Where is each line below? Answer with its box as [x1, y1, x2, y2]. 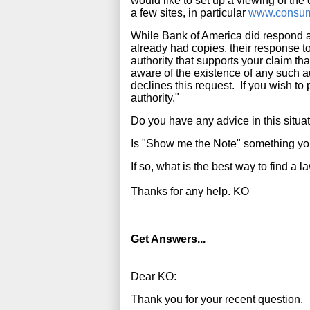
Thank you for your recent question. [131, 293, 303, 305]
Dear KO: [131, 271, 176, 282]
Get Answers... [131, 233, 206, 245]
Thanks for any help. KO [131, 185, 249, 197]
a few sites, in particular [131, 7, 248, 19]
